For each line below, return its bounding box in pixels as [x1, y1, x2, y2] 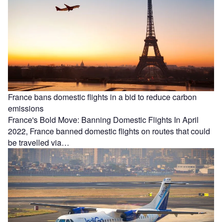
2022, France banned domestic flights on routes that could [8, 125, 210, 137]
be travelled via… [8, 136, 69, 148]
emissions [8, 102, 44, 114]
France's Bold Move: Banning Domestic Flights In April [8, 113, 199, 125]
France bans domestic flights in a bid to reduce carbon [8, 91, 197, 103]
